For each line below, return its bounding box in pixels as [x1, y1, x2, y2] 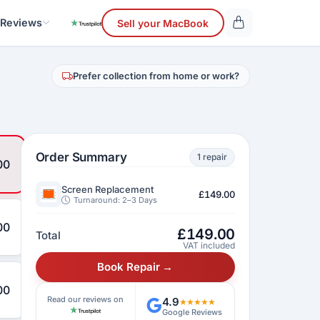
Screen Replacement [61, 183, 154, 195]
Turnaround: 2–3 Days [71, 194, 157, 205]
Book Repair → [97, 260, 174, 274]
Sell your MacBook [117, 16, 209, 29]
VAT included [183, 240, 235, 251]
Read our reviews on [47, 294, 124, 304]
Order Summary [35, 150, 127, 164]
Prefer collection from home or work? [73, 70, 239, 82]
